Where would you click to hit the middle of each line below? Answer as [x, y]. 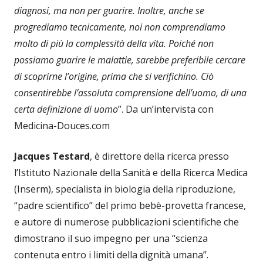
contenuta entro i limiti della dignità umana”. [111, 254]
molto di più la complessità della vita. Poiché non [114, 43]
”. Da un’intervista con [166, 109]
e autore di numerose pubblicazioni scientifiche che [127, 222]
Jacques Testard [52, 156]
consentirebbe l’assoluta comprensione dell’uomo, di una [130, 92]
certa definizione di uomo [66, 109]
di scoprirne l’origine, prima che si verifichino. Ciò [114, 76]
